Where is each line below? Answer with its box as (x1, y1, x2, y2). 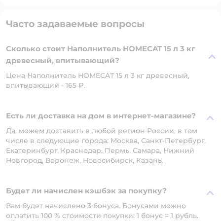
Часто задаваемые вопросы (6, 18, 145, 30)
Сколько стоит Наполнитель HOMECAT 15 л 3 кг (6, 44, 195, 53)
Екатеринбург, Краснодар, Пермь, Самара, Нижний (6, 146, 194, 155)
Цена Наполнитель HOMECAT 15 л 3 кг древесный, (6, 71, 189, 80)
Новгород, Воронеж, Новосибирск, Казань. (6, 156, 163, 165)
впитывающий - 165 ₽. (6, 81, 85, 90)
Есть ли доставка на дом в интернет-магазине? (6, 111, 196, 120)
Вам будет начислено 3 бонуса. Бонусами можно (6, 201, 186, 210)
